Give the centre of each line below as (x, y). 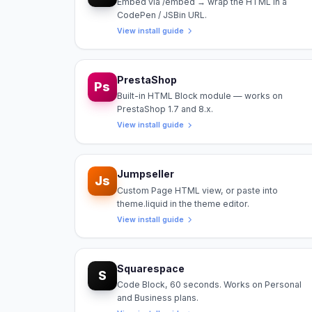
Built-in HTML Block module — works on (200, 96)
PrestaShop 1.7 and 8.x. (165, 109)
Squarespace (150, 268)
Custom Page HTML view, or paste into (197, 190)
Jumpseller (145, 174)
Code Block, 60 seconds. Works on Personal (209, 285)
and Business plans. (157, 298)
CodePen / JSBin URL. (162, 15)
